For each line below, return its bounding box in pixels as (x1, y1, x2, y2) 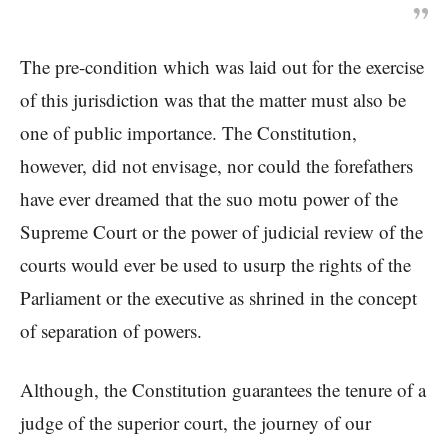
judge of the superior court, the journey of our (20, 410, 371, 436)
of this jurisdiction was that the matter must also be (20, 87, 406, 113)
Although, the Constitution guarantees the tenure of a (20, 377, 426, 403)
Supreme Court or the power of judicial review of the (20, 219, 423, 245)
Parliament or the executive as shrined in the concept (20, 285, 417, 311)
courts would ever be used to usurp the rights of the (20, 252, 411, 278)
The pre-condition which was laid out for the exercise (20, 54, 424, 80)
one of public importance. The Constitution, (20, 120, 357, 146)
